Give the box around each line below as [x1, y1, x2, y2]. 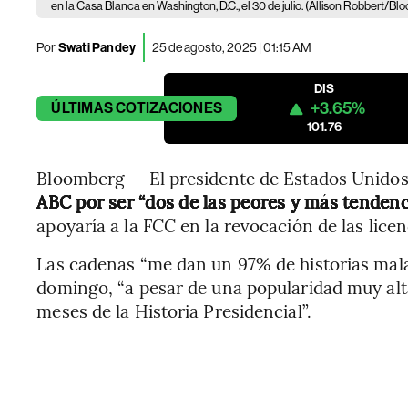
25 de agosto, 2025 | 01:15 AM [152, 39, 312, 55]
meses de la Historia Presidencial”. [36, 299, 311, 322]
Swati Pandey [56, 39, 137, 56]
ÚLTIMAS [51, 99, 113, 117]
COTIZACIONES [116, 99, 223, 117]
